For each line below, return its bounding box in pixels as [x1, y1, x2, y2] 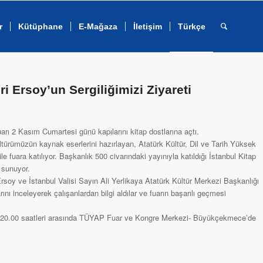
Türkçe [177, 22, 205, 31]
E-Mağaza [78, 22, 117, 31]
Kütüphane [18, 22, 63, 31]
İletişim [133, 22, 162, 31]
